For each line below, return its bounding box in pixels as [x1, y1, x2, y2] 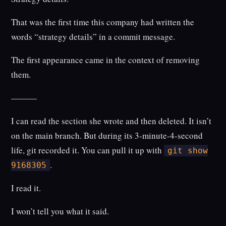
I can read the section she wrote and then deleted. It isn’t [11, 115, 212, 127]
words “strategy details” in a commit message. [11, 31, 176, 43]
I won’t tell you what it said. [11, 205, 109, 217]
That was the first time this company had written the [11, 16, 195, 28]
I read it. [11, 182, 41, 194]
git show [167, 146, 208, 156]
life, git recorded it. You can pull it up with [11, 144, 164, 156]
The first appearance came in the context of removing [11, 54, 200, 66]
